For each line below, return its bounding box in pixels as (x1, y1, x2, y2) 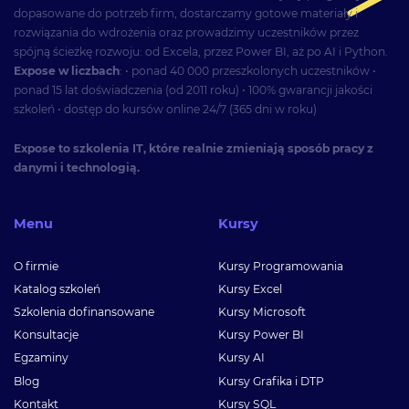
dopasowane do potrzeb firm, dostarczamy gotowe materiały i (14, 6, 358, 21)
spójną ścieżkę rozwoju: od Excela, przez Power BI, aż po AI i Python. (14, 45, 388, 59)
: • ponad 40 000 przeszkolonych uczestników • (120, 64, 376, 79)
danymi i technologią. (14, 160, 140, 174)
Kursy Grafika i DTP (218, 373, 324, 388)
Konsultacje (14, 328, 79, 342)
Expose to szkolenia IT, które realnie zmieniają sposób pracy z (14, 141, 373, 155)
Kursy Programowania (218, 258, 343, 273)
